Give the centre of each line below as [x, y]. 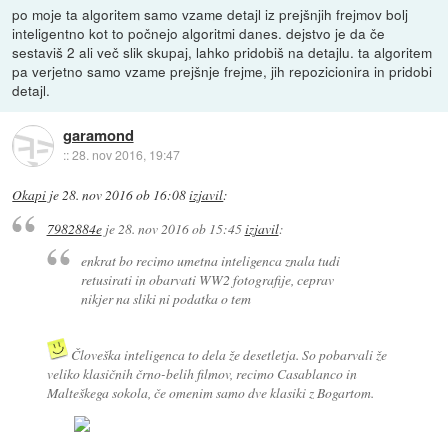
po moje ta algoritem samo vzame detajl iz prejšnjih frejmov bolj [210, 14]
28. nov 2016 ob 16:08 [124, 195]
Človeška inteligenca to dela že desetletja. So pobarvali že [227, 355]
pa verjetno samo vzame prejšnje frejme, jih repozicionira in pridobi [222, 71]
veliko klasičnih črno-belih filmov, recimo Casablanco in [201, 374]
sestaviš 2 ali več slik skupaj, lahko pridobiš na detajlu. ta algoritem [222, 52]
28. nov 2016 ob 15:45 [179, 228]
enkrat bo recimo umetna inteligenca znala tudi [211, 261]
